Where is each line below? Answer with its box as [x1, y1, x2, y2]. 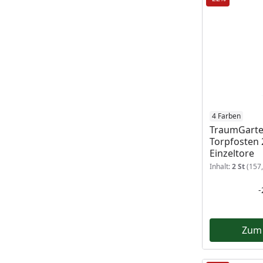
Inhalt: [210, 161, 232, 171]
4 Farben [212, 111, 241, 121]
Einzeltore [210, 147, 254, 160]
